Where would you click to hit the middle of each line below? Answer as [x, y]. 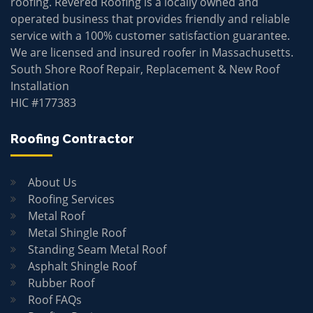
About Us [52, 182]
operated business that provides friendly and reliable [150, 19]
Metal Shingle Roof [77, 232]
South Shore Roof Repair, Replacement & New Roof [145, 69]
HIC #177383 [43, 102]
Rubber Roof [61, 283]
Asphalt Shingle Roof [82, 266]
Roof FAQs [55, 299]
